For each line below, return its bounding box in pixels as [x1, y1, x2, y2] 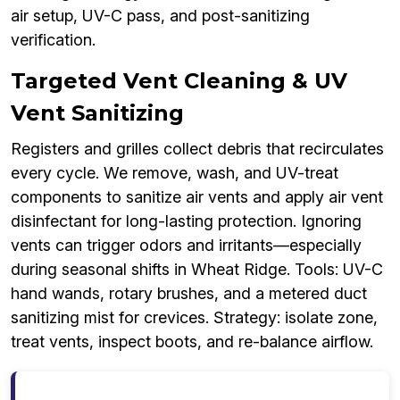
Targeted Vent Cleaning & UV [11, 68, 347, 95]
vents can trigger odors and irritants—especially [11, 236, 362, 255]
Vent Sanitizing [11, 100, 184, 127]
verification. [11, 30, 96, 50]
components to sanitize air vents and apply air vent [11, 187, 383, 207]
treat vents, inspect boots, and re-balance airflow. [11, 332, 373, 352]
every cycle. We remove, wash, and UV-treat [11, 163, 338, 183]
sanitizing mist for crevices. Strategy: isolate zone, [11, 308, 378, 328]
